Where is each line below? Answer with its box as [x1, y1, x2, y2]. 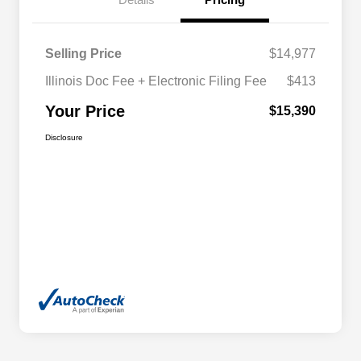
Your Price [45, 102, 125, 121]
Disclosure [45, 133, 83, 143]
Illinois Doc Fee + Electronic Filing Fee [45, 74, 267, 89]
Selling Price [45, 47, 122, 61]
